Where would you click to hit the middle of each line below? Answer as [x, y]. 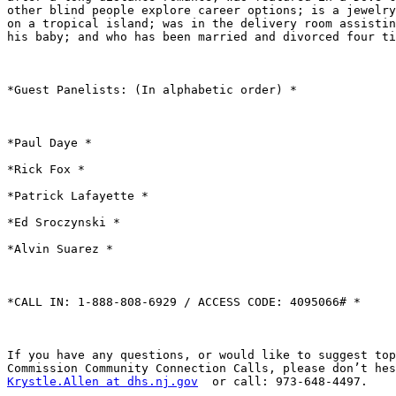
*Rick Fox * [46, 170]
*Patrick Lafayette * [78, 196]
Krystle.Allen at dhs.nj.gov [103, 382]
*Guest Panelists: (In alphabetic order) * [152, 90]
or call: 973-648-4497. [283, 382]
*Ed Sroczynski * [64, 223]
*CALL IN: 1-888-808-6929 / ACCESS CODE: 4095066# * [184, 302]
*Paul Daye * [49, 143]
